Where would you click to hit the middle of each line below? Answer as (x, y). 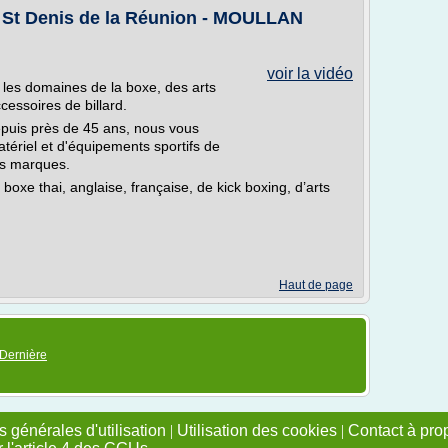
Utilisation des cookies (257, 430)
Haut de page (316, 285)
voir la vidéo (310, 73)
